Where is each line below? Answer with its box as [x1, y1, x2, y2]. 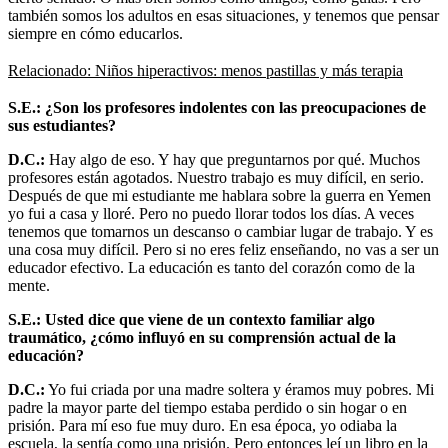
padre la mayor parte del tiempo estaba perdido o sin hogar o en [8, 398, 407, 416]
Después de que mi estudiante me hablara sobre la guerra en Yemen [8, 186, 431, 204]
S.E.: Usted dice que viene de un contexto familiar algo [8, 310, 375, 328]
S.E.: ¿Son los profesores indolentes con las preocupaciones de [8, 98, 426, 116]
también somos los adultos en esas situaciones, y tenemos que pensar [8, 6, 439, 24]
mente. [8, 276, 50, 294]
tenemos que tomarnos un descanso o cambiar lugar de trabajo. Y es [8, 222, 433, 240]
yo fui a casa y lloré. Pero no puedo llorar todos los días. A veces [8, 204, 414, 222]
